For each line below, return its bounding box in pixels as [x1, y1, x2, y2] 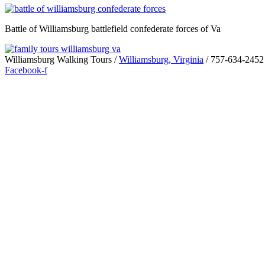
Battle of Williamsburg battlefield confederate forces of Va [5, 23, 221, 34]
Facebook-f [5, 64, 47, 75]
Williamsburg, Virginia [119, 54, 203, 64]
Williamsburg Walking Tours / [5, 54, 119, 64]
